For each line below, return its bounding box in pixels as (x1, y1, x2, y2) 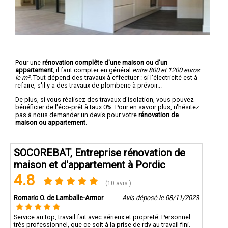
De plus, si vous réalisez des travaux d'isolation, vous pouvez (15, 95, 194, 103)
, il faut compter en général (53, 66, 132, 74)
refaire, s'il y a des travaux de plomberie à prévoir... (15, 81, 162, 89)
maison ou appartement (15, 118, 85, 126)
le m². (15, 73, 32, 81)
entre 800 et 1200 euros (132, 66, 200, 74)
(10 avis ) (104, 179, 132, 187)
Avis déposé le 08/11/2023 (122, 193, 199, 202)
